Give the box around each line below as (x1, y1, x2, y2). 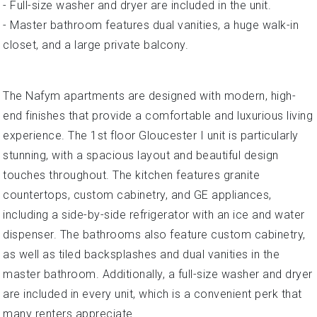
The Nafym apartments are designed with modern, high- (3, 89, 296, 103)
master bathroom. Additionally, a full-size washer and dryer (3, 267, 313, 281)
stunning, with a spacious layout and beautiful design (3, 149, 279, 162)
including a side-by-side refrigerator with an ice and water (3, 208, 305, 221)
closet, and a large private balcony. (3, 38, 188, 52)
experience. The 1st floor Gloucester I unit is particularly (3, 129, 299, 142)
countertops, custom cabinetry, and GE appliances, (3, 188, 272, 202)
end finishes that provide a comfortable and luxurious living (3, 109, 313, 122)
